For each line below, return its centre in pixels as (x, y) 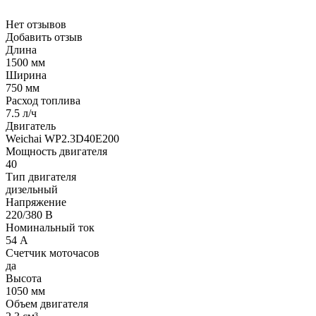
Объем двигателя (47, 304)
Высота (24, 279)
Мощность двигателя (56, 152)
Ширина (26, 75)
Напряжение (36, 202)
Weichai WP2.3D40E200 (62, 139)
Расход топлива (43, 101)
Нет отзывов (36, 25)
